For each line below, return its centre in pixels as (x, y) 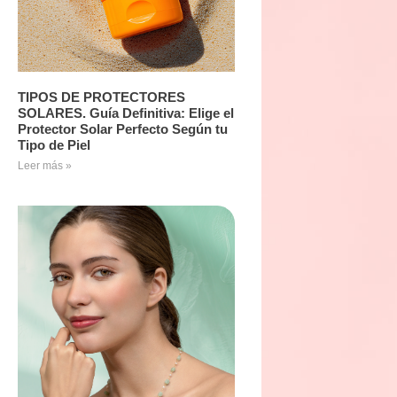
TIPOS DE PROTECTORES (101, 97)
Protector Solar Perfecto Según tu (123, 128)
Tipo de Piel (54, 144)
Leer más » (45, 165)
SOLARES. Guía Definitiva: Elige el (126, 113)
